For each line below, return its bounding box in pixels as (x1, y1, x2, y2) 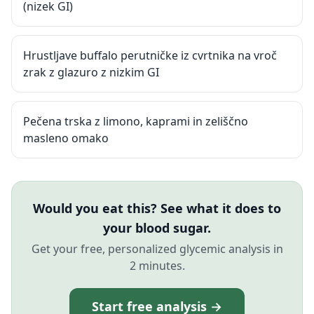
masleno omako (23, 130, 109, 146)
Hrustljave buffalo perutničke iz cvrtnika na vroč (23, 48, 277, 63)
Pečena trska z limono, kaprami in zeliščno (23, 114, 248, 129)
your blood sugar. (103, 219, 211, 236)
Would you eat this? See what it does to (33, 200, 281, 217)
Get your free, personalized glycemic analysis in (31, 241, 283, 257)
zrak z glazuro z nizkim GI (23, 64, 159, 80)
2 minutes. (129, 258, 185, 273)
